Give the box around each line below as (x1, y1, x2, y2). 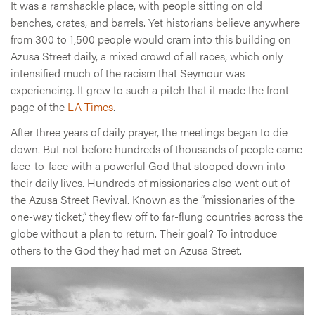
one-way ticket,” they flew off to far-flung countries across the (11, 208, 303, 225)
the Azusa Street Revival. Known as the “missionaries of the (11, 191, 295, 208)
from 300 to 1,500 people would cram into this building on (11, 31, 291, 48)
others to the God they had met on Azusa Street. (11, 242, 242, 259)
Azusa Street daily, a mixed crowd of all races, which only (11, 48, 283, 65)
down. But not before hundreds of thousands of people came (11, 141, 302, 157)
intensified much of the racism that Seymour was (11, 65, 245, 82)
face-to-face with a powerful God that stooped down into (11, 157, 285, 174)
